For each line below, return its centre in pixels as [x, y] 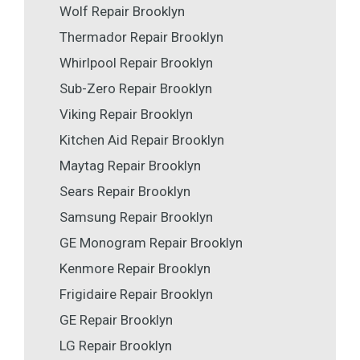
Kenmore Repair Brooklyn [135, 269]
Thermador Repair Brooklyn [141, 37]
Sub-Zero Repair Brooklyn [136, 89]
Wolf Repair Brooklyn [122, 12]
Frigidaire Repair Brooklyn [136, 295]
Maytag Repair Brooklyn [130, 166]
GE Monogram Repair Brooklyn [151, 243]
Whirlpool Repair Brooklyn [136, 63]
